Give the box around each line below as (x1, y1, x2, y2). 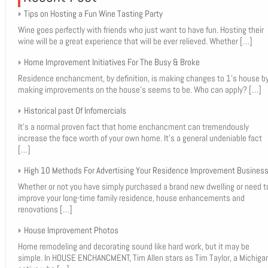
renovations (17, 203, 60, 215)
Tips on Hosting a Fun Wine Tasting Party (23, 8, 163, 19)
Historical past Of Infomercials (23, 105, 126, 116)
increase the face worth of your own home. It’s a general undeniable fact (17, 132, 262, 144)
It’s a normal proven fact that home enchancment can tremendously (17, 121, 249, 132)
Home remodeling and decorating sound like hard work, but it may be (17, 240, 249, 252)
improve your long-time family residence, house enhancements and (17, 192, 245, 203)
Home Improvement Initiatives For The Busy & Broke (23, 56, 200, 68)
